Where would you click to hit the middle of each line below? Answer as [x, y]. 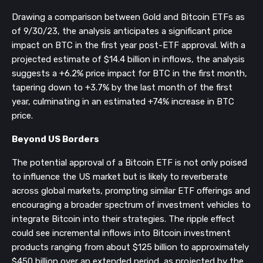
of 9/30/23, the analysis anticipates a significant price [122, 31]
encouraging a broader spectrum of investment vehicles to [131, 205]
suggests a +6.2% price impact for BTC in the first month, [129, 73]
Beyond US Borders [55, 139]
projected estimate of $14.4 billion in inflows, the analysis [128, 59]
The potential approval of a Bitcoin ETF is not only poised [129, 163]
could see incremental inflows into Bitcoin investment [121, 233]
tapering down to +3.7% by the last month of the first [122, 87]
